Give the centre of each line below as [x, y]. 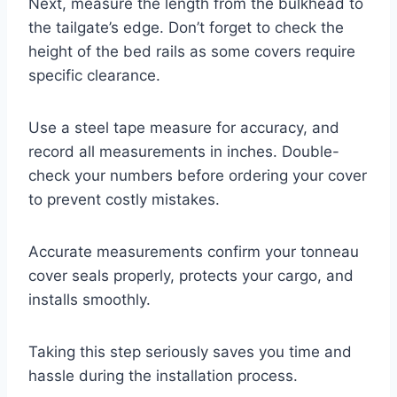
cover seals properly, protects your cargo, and [191, 275]
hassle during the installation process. [163, 375]
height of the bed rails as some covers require [192, 51]
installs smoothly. [90, 299]
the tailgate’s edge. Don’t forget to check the [186, 27]
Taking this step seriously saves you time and [190, 351]
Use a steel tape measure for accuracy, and [184, 127]
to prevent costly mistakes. [124, 199]
